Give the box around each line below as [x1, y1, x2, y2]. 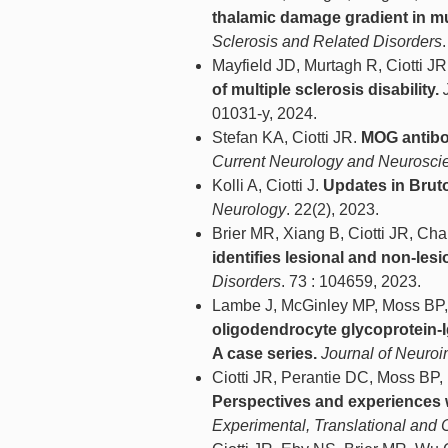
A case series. [212, 345, 317, 363]
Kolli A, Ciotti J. [212, 177, 323, 195]
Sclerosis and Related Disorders [212, 33, 442, 51]
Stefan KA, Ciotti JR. [212, 129, 361, 147]
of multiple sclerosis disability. [212, 81, 439, 99]
